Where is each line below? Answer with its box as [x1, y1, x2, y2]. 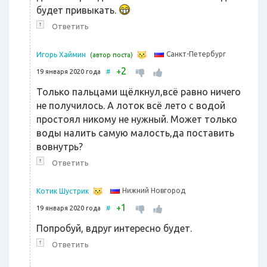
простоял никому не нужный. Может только [36, 114, 237, 125]
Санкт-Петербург [166, 50, 226, 58]
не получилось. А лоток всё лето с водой [36, 100, 225, 111]
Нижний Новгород [122, 187, 185, 195]
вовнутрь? [36, 141, 83, 153]
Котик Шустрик [36, 187, 89, 195]
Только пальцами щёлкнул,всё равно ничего [36, 86, 241, 98]
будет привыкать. [36, 5, 119, 16]
